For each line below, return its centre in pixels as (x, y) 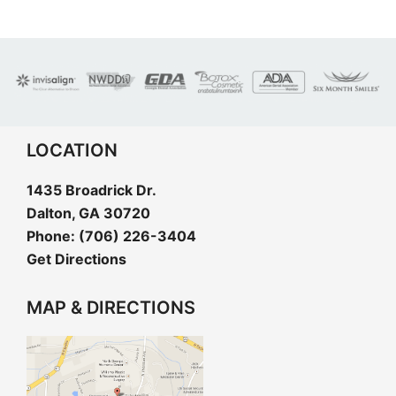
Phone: (53, 236)
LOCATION (72, 150)
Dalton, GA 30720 (88, 213)
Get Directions (76, 259)
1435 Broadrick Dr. (91, 190)
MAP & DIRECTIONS (111, 308)
